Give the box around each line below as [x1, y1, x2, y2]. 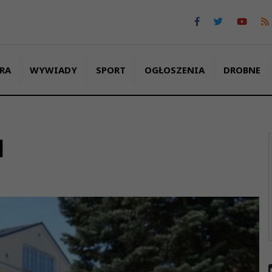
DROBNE [223, 63, 260, 76]
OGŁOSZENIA [144, 63, 205, 76]
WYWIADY [29, 63, 77, 76]
